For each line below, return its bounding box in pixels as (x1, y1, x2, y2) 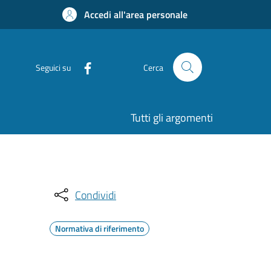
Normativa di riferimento (55, 222, 144, 235)
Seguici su (36, 60, 71, 74)
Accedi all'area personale (84, 7, 188, 22)
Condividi (75, 186, 116, 203)
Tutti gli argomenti (131, 109, 213, 126)
